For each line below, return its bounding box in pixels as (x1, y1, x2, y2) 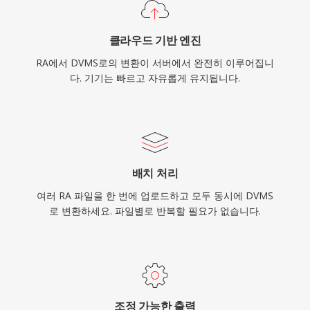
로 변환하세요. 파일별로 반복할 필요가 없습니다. (49, 204, 261, 217)
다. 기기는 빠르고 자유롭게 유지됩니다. (70, 71, 240, 84)
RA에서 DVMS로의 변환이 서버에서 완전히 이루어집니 (36, 56, 274, 69)
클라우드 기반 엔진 (109, 33, 201, 48)
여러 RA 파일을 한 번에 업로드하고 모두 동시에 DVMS (37, 189, 273, 202)
